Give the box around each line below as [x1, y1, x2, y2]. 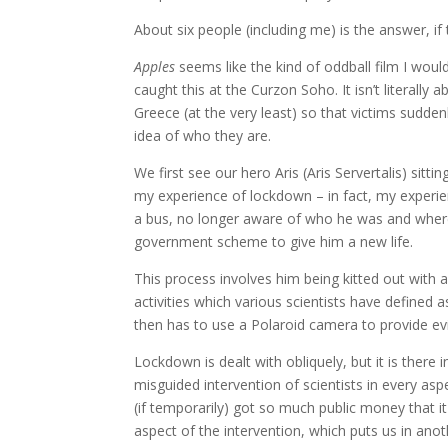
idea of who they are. [134, 126, 272, 146]
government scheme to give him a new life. [134, 232, 414, 252]
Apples [134, 57, 176, 77]
